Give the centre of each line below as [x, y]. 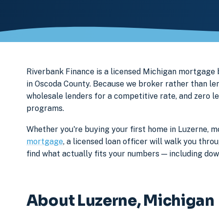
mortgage [44, 141]
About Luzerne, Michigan [120, 201]
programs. [45, 108]
